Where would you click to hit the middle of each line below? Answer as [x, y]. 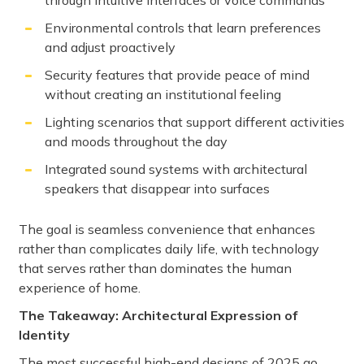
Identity [44, 335]
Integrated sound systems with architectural [176, 169]
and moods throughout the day [136, 142]
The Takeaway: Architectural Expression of [158, 316]
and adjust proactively [110, 48]
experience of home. [80, 288]
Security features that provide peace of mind [177, 75]
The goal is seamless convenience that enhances [167, 230]
